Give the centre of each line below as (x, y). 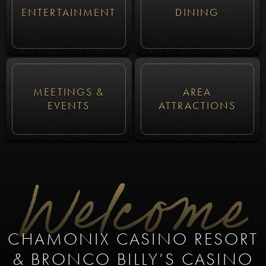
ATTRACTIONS (197, 105)
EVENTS (69, 105)
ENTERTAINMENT (69, 13)
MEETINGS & (69, 92)
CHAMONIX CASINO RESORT (133, 239)
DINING (197, 13)
